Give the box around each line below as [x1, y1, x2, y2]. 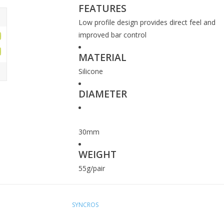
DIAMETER [78, 87, 127, 101]
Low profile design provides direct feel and [78, 17, 215, 27]
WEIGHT [78, 147, 116, 161]
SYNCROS [72, 200, 98, 209]
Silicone [78, 66, 103, 76]
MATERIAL [78, 50, 126, 64]
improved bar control [78, 30, 146, 39]
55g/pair [78, 163, 105, 173]
